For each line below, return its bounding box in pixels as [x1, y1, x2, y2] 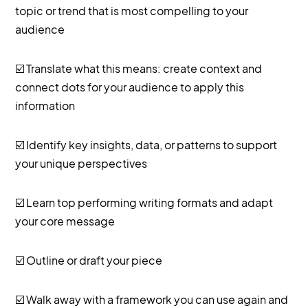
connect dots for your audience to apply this [15, 79, 245, 94]
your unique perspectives [15, 155, 148, 170]
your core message [15, 213, 115, 228]
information [15, 98, 76, 113]
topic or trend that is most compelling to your [15, 3, 249, 18]
